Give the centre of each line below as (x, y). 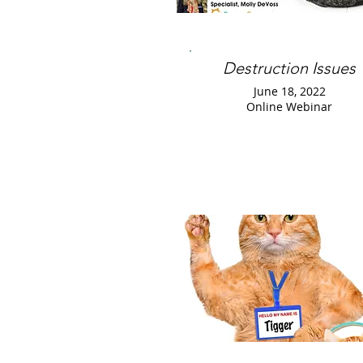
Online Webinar (289, 107)
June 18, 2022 (289, 91)
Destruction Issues (289, 68)
